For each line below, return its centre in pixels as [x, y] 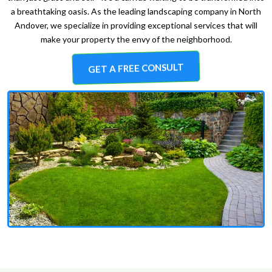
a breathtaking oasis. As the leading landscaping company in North [136, 11]
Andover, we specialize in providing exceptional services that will [136, 25]
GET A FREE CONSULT [136, 68]
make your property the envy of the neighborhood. [136, 39]
